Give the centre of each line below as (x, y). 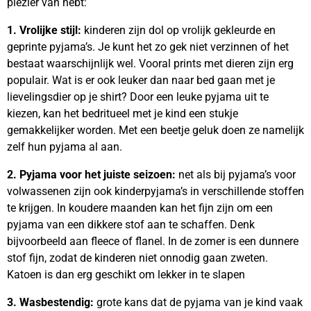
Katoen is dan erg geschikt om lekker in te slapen (126, 275)
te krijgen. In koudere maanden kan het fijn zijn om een (140, 208)
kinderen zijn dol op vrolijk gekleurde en (180, 30)
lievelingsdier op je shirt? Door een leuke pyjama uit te (138, 97)
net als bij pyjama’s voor (237, 175)
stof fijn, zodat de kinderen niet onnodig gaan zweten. (137, 258)
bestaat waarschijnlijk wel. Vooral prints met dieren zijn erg (150, 64)
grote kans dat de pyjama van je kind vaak (198, 302)
